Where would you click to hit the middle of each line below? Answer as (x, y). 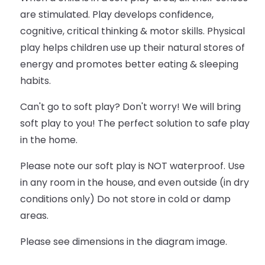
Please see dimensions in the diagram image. (125, 242)
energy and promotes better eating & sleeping (129, 64)
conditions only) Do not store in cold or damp (125, 199)
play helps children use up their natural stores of (132, 48)
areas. (34, 216)
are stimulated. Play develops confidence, (117, 15)
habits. (35, 81)
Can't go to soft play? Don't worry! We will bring (130, 107)
